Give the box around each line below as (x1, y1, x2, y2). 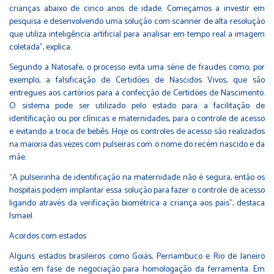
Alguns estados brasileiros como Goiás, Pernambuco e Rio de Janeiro (9, 249, 265, 264)
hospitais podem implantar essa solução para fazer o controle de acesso (9, 183, 265, 198)
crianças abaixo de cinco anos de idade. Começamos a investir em (9, 1, 265, 16)
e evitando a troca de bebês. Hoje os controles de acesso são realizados (9, 124, 265, 139)
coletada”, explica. (9, 40, 72, 54)
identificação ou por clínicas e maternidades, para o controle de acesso (9, 111, 265, 126)
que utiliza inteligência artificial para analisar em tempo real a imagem (9, 27, 265, 42)
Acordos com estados (9, 229, 86, 243)
